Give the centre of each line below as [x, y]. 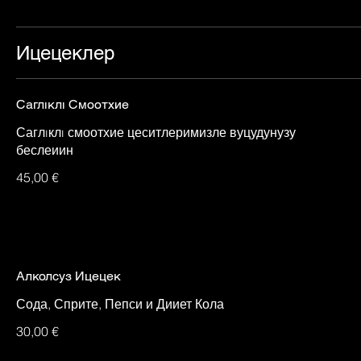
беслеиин [45, 149]
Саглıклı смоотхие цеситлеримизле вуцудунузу [156, 132]
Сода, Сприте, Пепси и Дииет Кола [120, 303]
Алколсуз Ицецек [68, 276]
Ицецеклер [65, 52]
